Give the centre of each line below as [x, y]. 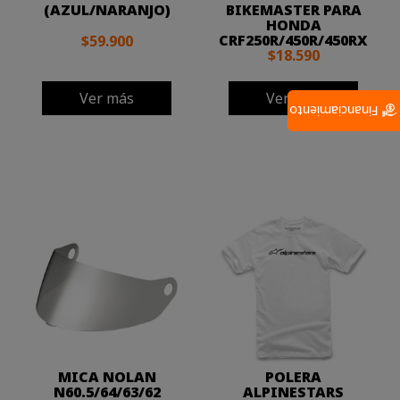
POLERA [293, 377]
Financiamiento [336, 112]
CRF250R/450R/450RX [293, 40]
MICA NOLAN [107, 377]
